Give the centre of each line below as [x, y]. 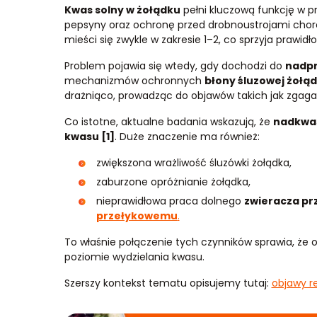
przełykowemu [137, 216]
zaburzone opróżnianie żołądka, [173, 182]
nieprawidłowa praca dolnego [170, 201]
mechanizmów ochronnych [134, 81]
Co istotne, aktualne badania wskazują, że [168, 122]
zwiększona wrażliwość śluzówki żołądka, [194, 163]
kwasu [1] [89, 137]
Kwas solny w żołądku [122, 10]
